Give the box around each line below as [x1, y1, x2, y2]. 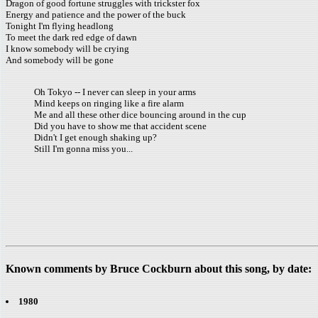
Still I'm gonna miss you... [34, 143, 133, 154]
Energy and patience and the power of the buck [6, 9, 186, 20]
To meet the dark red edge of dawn [6, 32, 137, 43]
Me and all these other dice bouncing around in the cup [34, 109, 246, 120]
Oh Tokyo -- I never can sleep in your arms [34, 87, 196, 97]
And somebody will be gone [6, 55, 114, 65]
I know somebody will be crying [6, 43, 129, 54]
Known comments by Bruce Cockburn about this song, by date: [6, 263, 312, 275]
